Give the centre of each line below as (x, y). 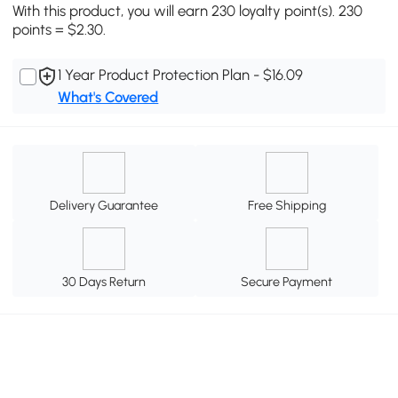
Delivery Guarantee (104, 206)
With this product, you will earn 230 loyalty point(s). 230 (188, 11)
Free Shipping (287, 206)
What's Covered (108, 97)
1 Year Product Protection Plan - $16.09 (181, 75)
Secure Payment (287, 282)
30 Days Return (104, 282)
